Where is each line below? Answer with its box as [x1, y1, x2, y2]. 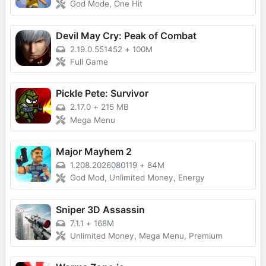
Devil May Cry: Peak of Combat [56, 29, 197, 42]
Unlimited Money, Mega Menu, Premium [70, 231, 223, 241]
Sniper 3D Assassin [56, 203, 145, 216]
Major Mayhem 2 [56, 145, 132, 157]
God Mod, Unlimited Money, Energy [70, 173, 205, 183]
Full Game [70, 57, 108, 67]
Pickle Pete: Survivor [56, 87, 148, 100]
